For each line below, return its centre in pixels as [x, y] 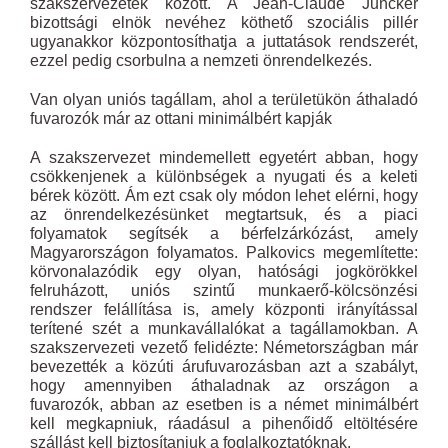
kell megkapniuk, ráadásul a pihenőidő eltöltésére [224, 423]
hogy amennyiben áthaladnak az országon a [224, 385]
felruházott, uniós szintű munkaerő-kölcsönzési [224, 290]
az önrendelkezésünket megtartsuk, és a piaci [224, 214]
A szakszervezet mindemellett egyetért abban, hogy [224, 157]
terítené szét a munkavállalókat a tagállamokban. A [224, 328]
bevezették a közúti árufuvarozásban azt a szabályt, [224, 366]
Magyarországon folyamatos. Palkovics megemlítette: [224, 252]
